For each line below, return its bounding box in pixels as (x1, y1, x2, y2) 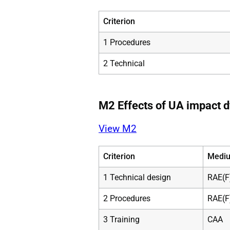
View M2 (99, 122, 137, 135)
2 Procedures (103, 193, 150, 203)
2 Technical (103, 58, 145, 68)
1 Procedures (103, 37, 150, 47)
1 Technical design (103, 172, 171, 182)
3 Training (103, 214, 140, 224)
